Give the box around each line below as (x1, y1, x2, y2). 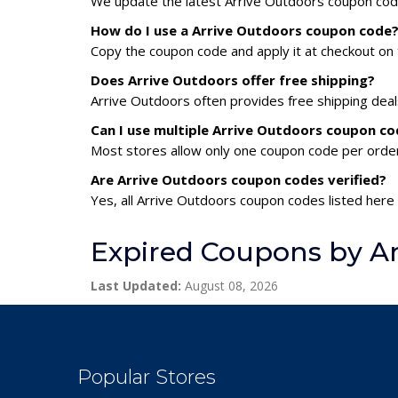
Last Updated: (91, 277, 181, 294)
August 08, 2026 (181, 277, 278, 294)
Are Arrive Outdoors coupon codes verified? (91, 171, 386, 188)
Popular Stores (77, 365, 216, 389)
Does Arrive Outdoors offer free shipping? (91, 71, 375, 89)
